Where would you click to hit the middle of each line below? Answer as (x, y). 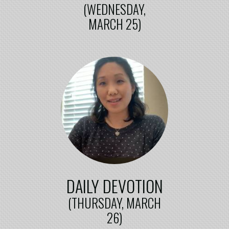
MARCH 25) (114, 24)
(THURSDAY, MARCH (114, 202)
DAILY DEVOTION (114, 185)
